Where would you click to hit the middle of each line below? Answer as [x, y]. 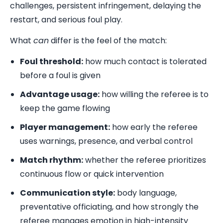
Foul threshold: [52, 61]
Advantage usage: [60, 94]
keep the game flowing [65, 108]
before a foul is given [60, 75]
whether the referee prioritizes [145, 160]
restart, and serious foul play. [66, 20]
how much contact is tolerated [145, 61]
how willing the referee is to [154, 94]
